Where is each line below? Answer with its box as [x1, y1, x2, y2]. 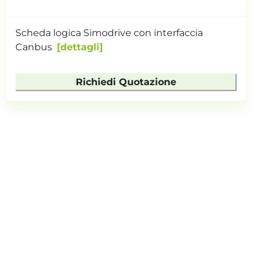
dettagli [60, 41, 99, 53]
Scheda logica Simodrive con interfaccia [15, 27, 203, 38]
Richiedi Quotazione [75, 76, 176, 88]
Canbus [15, 41, 52, 53]
